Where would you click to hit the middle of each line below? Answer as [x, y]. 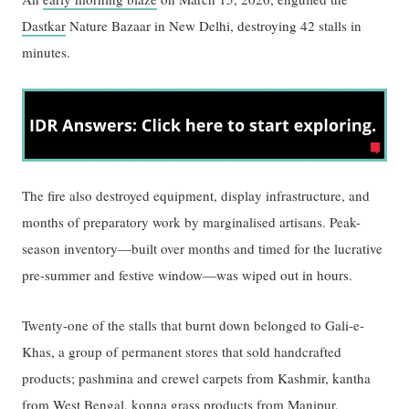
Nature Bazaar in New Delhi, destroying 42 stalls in [214, 25]
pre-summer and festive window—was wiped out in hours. [188, 275]
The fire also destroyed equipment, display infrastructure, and [196, 196]
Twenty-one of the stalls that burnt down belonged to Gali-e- [194, 325]
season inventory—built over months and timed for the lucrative [203, 249]
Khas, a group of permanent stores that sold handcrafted [182, 352]
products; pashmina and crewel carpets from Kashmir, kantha [197, 378]
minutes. [47, 52]
